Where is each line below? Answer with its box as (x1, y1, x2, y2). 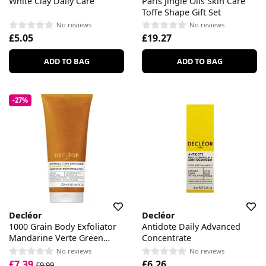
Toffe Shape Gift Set (142, 6, 221, 18)
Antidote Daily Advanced (142, 221, 240, 233)
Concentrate (142, 232, 191, 244)
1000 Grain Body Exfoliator (9, 221, 116, 233)
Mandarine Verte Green (9, 232, 103, 244)
